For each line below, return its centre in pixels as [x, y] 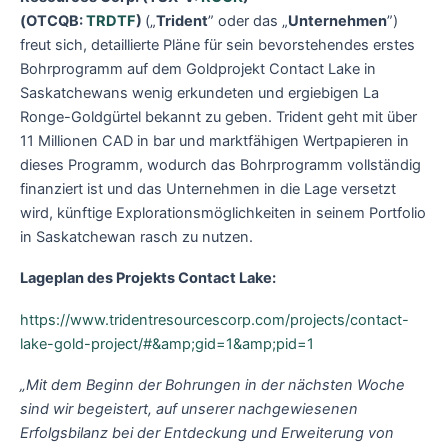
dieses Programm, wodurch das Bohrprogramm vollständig [220, 164]
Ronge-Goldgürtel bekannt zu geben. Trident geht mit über [218, 116]
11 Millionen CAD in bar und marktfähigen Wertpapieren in [214, 140]
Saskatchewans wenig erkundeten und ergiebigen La [199, 92]
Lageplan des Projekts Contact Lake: [148, 278]
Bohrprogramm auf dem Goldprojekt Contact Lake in [198, 68]
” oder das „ [248, 20]
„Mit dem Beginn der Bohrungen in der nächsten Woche [212, 385]
